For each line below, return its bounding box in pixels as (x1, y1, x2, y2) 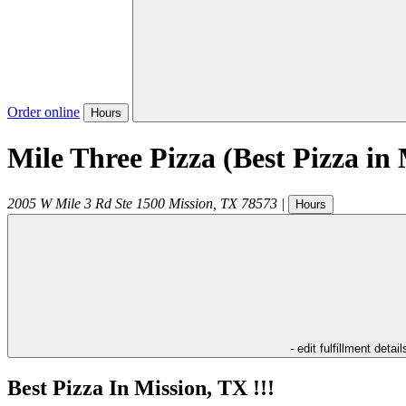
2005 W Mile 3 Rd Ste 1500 (7, 195, 165, 211)
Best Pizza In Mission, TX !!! (7, 375, 275, 400)
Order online (7, 103, 80, 120)
